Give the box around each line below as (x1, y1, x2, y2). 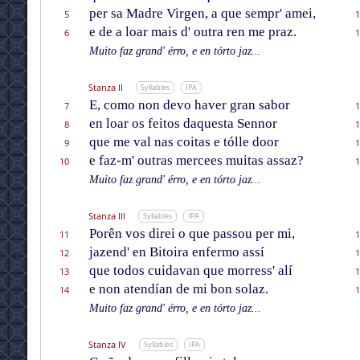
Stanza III (88, 210, 125, 223)
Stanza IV (88, 338, 126, 351)
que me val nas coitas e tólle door (88, 134, 279, 150)
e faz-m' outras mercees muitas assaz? (88, 153, 304, 169)
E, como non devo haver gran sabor (88, 97, 290, 113)
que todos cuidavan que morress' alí (88, 263, 292, 279)
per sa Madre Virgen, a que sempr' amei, (88, 6, 316, 22)
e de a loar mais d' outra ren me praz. (88, 24, 297, 40)
